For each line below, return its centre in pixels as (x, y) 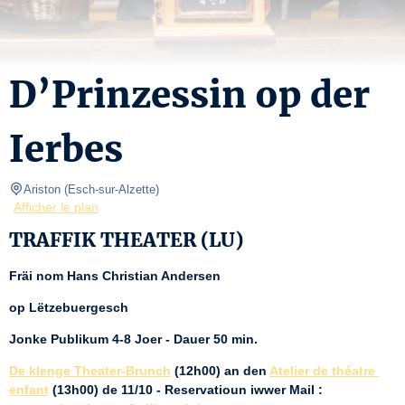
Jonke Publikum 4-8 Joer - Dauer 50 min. (133, 339)
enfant (29, 390)
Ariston (42, 189)
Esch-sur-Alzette (112, 189)
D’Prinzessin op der (189, 95)
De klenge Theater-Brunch (90, 371)
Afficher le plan (56, 207)
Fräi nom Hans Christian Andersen (115, 276)
